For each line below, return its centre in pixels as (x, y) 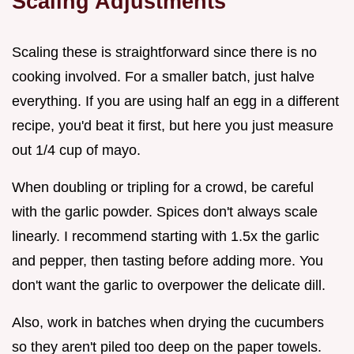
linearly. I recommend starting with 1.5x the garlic (166, 236)
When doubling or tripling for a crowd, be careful (163, 187)
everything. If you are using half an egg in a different (175, 101)
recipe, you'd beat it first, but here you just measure (173, 125)
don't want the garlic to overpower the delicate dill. (169, 285)
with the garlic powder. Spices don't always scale (165, 211)
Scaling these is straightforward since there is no (164, 52)
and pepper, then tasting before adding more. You (168, 260)
